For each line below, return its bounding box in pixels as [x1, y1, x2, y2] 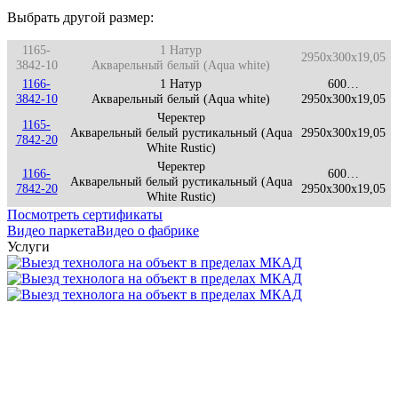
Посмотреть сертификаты [7, 206, 163, 222]
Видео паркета [7, 222, 96, 238]
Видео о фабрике [96, 222, 199, 238]
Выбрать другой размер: [7, 9, 154, 25]
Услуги [7, 238, 50, 254]
